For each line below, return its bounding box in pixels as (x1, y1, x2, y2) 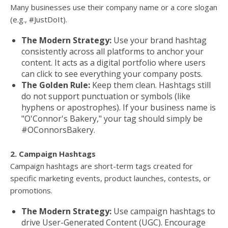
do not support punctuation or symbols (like (21, 91, 190, 102)
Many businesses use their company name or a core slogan (10, 2, 217, 13)
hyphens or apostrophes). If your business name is (21, 102, 216, 113)
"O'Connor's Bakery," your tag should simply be (21, 113, 203, 125)
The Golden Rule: (21, 79, 90, 91)
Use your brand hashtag (111, 35, 207, 46)
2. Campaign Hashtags (10, 149, 96, 159)
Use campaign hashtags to (111, 206, 215, 217)
